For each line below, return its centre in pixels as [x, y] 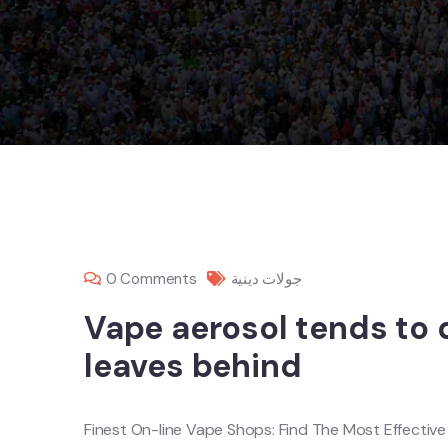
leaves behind [193, 366]
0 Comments [151, 279]
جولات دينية [266, 279]
